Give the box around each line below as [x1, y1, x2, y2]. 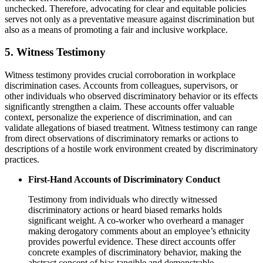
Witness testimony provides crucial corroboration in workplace [5, 70, 235, 80]
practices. [5, 154, 39, 165]
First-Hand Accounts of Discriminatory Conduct [28, 174, 220, 185]
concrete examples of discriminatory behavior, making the [28, 247, 241, 258]
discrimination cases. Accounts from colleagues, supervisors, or [5, 80, 238, 91]
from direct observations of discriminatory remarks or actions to [5, 133, 238, 144]
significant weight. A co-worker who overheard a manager [28, 215, 244, 226]
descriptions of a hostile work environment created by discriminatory [5, 144, 258, 154]
